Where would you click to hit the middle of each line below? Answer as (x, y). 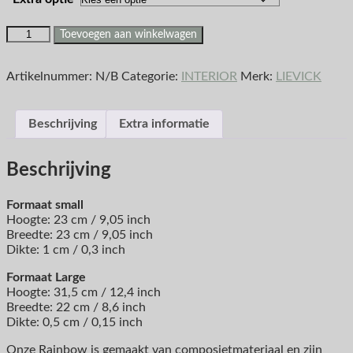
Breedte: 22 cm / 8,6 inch (76, 308)
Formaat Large (46, 278)
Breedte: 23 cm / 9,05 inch (80, 235)
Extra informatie (164, 124)
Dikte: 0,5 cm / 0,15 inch (74, 323)
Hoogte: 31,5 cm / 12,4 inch (84, 293)
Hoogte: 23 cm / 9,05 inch (78, 220)
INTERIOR (209, 77)
